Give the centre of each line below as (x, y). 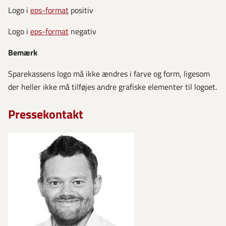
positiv (81, 10)
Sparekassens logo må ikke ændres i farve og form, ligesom (109, 73)
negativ (82, 31)
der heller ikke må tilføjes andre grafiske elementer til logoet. (112, 87)
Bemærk (23, 52)
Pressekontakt (46, 114)
